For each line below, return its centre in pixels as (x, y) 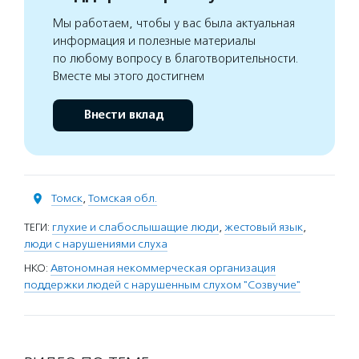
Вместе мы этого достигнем (129, 76)
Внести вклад (123, 115)
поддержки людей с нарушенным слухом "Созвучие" (162, 285)
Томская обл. (123, 198)
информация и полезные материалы (154, 41)
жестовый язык (264, 227)
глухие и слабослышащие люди (135, 227)
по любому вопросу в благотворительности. (176, 58)
